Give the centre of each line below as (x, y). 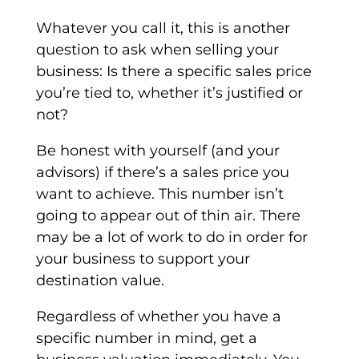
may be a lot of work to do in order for (171, 238)
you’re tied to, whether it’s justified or (169, 93)
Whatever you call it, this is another (163, 28)
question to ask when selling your (157, 50)
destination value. (100, 281)
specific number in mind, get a (146, 339)
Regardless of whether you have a (158, 317)
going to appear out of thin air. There (168, 216)
